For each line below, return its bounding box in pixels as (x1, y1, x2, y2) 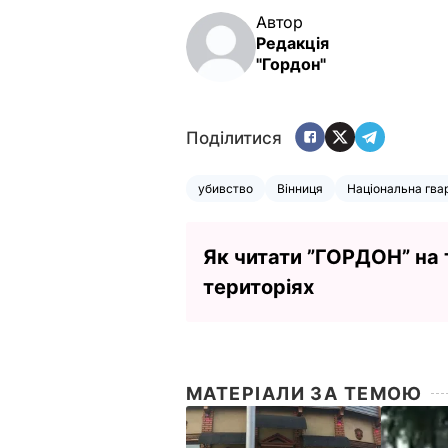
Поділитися (186, 128, 282, 149)
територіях (203, 274, 314, 299)
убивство (198, 180, 253, 196)
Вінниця (277, 180, 323, 196)
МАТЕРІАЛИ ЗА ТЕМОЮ (186, 382, 423, 404)
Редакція (256, 32, 329, 53)
